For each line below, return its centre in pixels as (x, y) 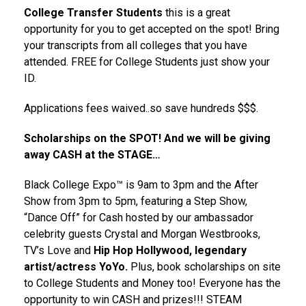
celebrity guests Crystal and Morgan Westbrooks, (142, 234)
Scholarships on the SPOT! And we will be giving (147, 138)
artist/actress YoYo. (76, 266)
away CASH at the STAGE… (92, 154)
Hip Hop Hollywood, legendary (170, 250)
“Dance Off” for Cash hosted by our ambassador (139, 217)
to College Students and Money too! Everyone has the (152, 283)
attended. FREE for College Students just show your (147, 61)
